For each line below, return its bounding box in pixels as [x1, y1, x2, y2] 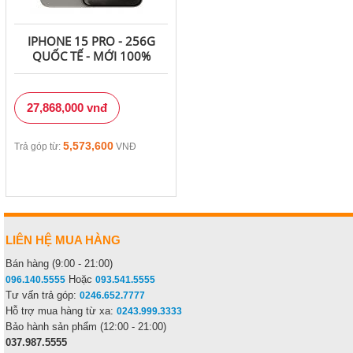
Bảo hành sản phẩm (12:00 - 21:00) [6, 321, 167, 333]
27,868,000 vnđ [27, 101, 108, 115]
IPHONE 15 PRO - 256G [27, 33, 155, 50]
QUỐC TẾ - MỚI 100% [32, 48, 150, 65]
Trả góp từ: [14, 141, 64, 153]
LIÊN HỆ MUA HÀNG [6, 233, 121, 247]
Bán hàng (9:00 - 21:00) [6, 258, 113, 270]
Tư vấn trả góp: [6, 289, 80, 302]
